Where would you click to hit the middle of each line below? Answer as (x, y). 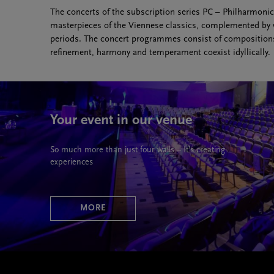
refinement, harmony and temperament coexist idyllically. (160, 53)
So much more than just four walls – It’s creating (138, 150)
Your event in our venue (121, 120)
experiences (72, 162)
